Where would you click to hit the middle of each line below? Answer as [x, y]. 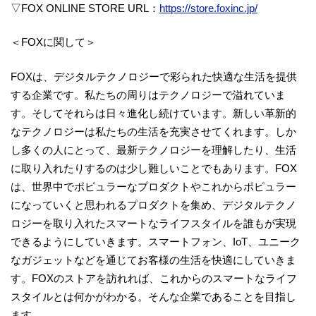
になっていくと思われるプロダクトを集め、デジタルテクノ [153, 205]
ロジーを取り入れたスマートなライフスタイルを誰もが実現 [153, 223]
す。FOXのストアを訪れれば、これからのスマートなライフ [154, 278]
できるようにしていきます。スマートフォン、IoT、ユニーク [156, 241]
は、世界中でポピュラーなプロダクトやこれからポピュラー [153, 186]
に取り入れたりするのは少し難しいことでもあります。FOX [154, 168]
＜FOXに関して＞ [53, 42]
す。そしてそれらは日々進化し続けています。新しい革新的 [153, 113]
